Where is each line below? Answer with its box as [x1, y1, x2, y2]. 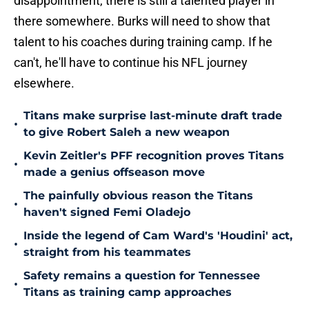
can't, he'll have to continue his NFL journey [14, 55, 248, 70]
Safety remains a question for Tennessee [23, 269, 260, 283]
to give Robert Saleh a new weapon [23, 126, 230, 139]
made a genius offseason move [23, 166, 205, 179]
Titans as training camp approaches [23, 286, 232, 299]
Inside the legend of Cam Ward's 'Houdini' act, [23, 229, 292, 243]
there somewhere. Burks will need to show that [14, 14, 270, 29]
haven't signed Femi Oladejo [23, 206, 190, 219]
